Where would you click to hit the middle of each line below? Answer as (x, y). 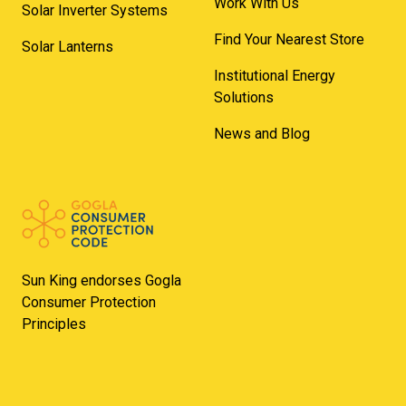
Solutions (243, 97)
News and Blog (261, 133)
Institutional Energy (274, 75)
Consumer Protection (89, 302)
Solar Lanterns (68, 46)
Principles (54, 324)
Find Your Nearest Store (289, 39)
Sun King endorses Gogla (101, 280)
